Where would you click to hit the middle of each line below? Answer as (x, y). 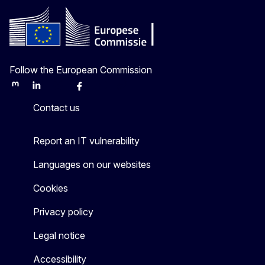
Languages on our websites (92, 165)
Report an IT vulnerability (86, 141)
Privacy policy (63, 212)
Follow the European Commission (81, 70)
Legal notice (59, 236)
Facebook (93, 90)
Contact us (56, 108)
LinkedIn (46, 90)
